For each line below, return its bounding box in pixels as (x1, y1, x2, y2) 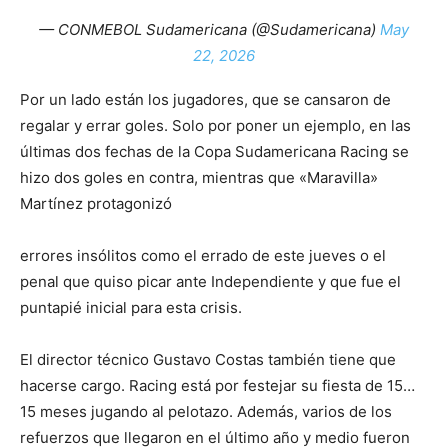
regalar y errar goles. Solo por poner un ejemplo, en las (20, 115, 411, 135)
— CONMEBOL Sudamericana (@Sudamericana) (39, 19, 380, 39)
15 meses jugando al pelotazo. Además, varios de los (20, 401, 392, 421)
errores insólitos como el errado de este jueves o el (20, 245, 386, 265)
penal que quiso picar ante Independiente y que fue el (20, 271, 401, 291)
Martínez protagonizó (20, 193, 172, 213)
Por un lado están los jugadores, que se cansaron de (20, 89, 391, 109)
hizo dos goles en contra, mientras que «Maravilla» (20, 167, 378, 187)
